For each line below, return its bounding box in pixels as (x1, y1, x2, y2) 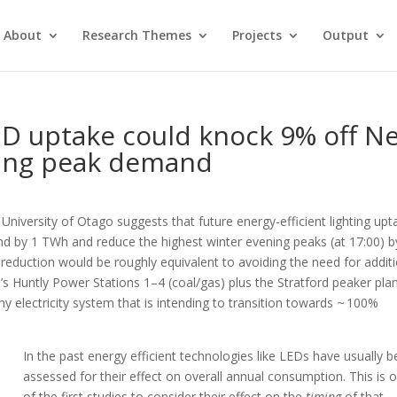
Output (322, 27, 369, 43)
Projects (231, 27, 282, 43)
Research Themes (82, 27, 191, 43)
